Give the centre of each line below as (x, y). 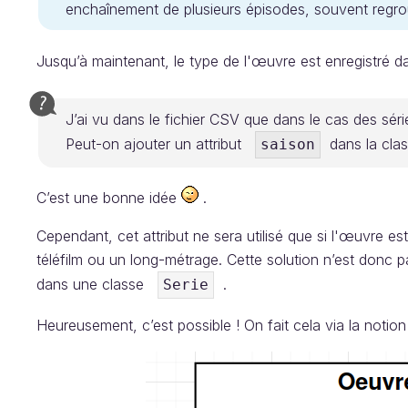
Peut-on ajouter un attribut (160, 144)
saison (288, 144)
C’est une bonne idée (109, 198)
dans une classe (97, 284)
